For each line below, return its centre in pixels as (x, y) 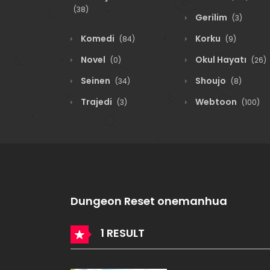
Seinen (96, 81)
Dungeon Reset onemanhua (149, 201)
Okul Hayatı (221, 60)
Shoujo (211, 81)
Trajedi (96, 102)
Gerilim (211, 17)
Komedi (98, 39)
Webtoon (216, 102)
